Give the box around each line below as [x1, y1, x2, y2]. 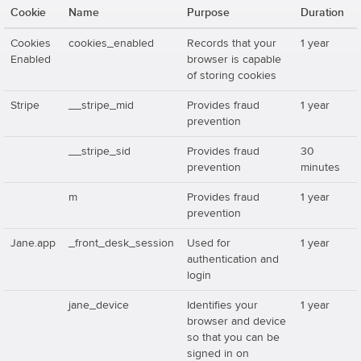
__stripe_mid [68, 100, 134, 111]
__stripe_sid [68, 146, 131, 157]
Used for [187, 238, 230, 249]
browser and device [187, 316, 286, 327]
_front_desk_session [68, 238, 174, 249]
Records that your [187, 38, 276, 49]
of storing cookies [187, 70, 276, 81]
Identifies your [187, 300, 258, 311]
